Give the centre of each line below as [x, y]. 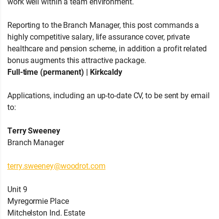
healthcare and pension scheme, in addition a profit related [107, 48]
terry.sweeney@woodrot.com [56, 166]
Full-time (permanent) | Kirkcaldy [65, 72]
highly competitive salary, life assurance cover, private [99, 37]
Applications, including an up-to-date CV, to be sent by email [109, 95]
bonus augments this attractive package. [77, 60]
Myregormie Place [38, 201]
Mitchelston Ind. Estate [46, 213]
